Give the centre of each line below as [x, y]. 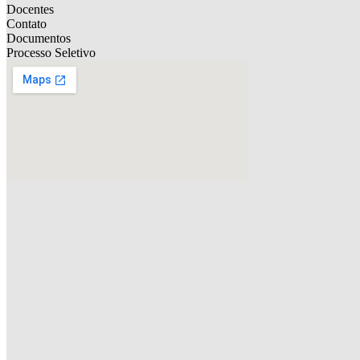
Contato [27, 24]
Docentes [30, 10]
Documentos [39, 39]
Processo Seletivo [51, 53]
